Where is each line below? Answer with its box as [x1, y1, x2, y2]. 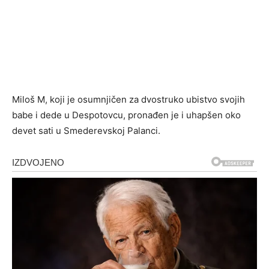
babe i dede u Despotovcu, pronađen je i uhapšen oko [12, 109, 241, 121]
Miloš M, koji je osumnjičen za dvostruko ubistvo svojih [12, 93, 245, 105]
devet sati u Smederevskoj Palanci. [12, 124, 160, 136]
